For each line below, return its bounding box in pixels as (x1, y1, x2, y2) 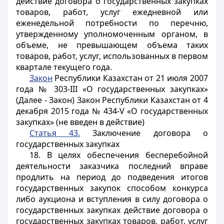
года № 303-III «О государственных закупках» (16, 83, 208, 94)
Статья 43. (29, 127, 80, 138)
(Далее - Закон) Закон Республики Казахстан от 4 (16, 94, 208, 105)
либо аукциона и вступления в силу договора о (16, 193, 208, 204)
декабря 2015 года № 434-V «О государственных (16, 105, 208, 116)
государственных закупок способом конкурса (16, 182, 208, 193)
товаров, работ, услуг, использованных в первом (16, 50, 208, 61)
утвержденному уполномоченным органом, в (16, 28, 208, 39)
